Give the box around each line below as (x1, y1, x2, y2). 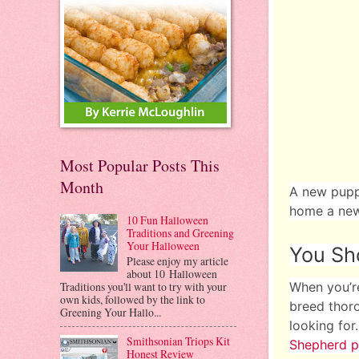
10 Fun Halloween (126, 212, 208, 228)
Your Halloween (126, 237, 200, 253)
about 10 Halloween (126, 265, 217, 281)
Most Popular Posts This (60, 155, 220, 177)
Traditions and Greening (126, 224, 234, 240)
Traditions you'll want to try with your (60, 278, 227, 294)
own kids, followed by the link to (60, 291, 205, 307)
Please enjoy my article (126, 252, 228, 268)
